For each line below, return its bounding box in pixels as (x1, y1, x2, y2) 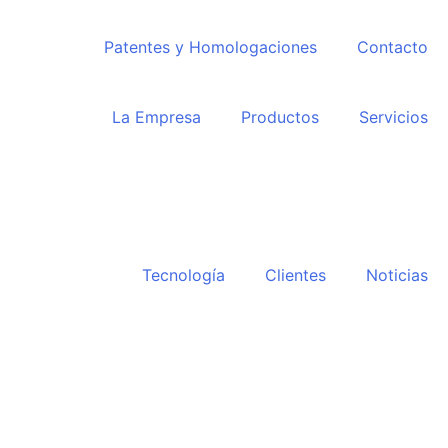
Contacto (357, 37, 428, 57)
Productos (241, 107, 319, 127)
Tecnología (142, 265, 225, 285)
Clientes (265, 265, 326, 285)
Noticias (366, 265, 428, 285)
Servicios (359, 107, 428, 127)
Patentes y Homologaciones (104, 37, 317, 57)
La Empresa (112, 107, 201, 127)
